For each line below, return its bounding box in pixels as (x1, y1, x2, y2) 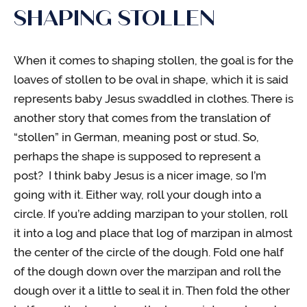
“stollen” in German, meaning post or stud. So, (14, 130, 259, 144)
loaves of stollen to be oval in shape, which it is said (14, 72, 288, 86)
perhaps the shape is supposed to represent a (14, 149, 260, 163)
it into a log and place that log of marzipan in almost (14, 225, 293, 240)
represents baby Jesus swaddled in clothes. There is (14, 91, 293, 106)
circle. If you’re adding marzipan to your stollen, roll (14, 206, 287, 221)
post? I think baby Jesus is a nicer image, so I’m (14, 168, 267, 182)
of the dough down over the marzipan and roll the (14, 264, 281, 278)
